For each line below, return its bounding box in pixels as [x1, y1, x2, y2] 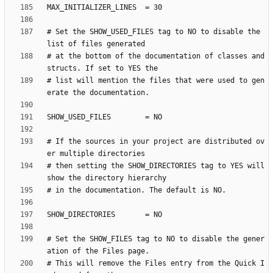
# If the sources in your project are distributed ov [47, 137, 264, 146]
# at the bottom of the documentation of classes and [47, 52, 264, 61]
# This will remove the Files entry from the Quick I [47, 259, 264, 268]
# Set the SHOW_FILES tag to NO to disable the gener [47, 235, 264, 244]
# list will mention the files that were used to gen [47, 76, 264, 85]
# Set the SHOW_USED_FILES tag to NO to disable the [47, 27, 260, 37]
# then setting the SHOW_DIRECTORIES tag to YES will [47, 161, 264, 171]
